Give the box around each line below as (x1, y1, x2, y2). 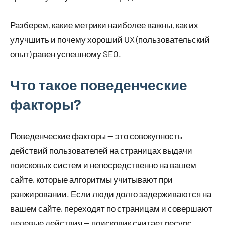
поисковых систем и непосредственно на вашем (10, 160, 196, 170)
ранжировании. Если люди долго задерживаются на (10, 189, 211, 199)
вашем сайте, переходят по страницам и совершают (10, 203, 212, 214)
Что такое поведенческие (10, 76, 187, 94)
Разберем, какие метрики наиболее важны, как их (10, 20, 198, 30)
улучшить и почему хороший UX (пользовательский (10, 34, 210, 45)
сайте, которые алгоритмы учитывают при (10, 174, 173, 185)
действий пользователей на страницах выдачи (10, 145, 192, 156)
